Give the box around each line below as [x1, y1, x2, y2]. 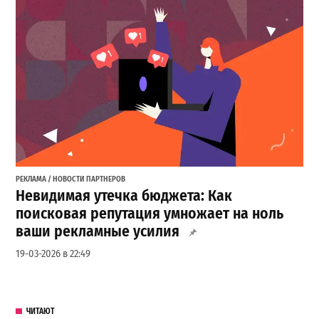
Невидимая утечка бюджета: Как [16, 187, 233, 206]
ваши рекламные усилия [16, 222, 180, 241]
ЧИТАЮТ [26, 306, 55, 317]
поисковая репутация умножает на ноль [16, 204, 284, 224]
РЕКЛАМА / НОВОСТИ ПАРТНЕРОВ [16, 174, 126, 184]
